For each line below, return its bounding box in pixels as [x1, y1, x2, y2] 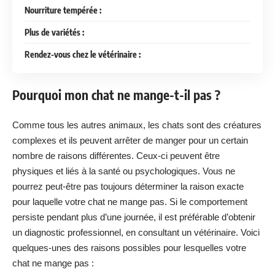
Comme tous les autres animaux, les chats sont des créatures [12, 119, 261, 130]
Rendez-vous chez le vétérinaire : [25, 48, 141, 60]
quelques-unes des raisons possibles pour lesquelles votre [12, 242, 246, 253]
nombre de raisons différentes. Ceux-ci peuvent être [12, 150, 220, 161]
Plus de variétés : [25, 26, 84, 37]
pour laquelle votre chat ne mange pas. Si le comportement [12, 196, 247, 207]
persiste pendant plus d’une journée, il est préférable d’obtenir [12, 211, 255, 222]
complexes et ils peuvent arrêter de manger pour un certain [12, 134, 248, 145]
